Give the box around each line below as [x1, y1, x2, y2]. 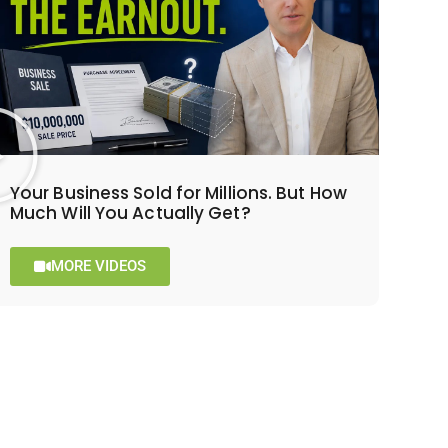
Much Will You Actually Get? [9, 200, 251, 225]
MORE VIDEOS [50, 256, 146, 275]
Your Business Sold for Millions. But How [9, 180, 347, 205]
